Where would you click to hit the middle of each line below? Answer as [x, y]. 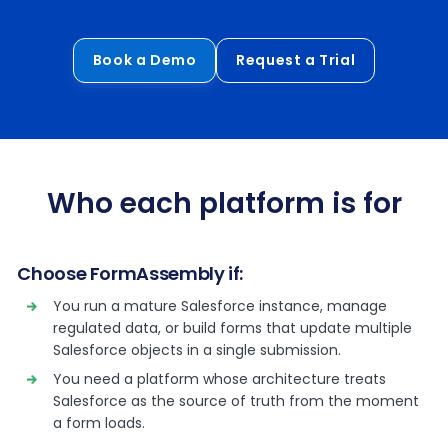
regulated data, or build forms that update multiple [233, 328]
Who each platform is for [224, 203]
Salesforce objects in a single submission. [197, 350]
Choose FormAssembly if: [130, 273]
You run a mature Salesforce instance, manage [220, 306]
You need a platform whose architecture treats [220, 379]
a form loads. [99, 423]
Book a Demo [144, 60]
